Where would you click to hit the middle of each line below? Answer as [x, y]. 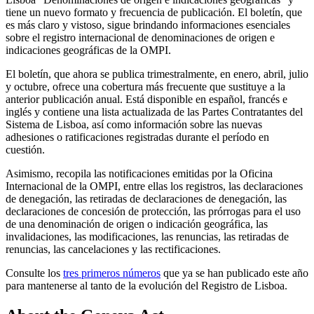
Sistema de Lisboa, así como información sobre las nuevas [134, 124]
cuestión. [25, 149]
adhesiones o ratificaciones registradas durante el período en [137, 137]
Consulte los [34, 273]
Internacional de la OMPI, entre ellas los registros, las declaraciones [154, 186]
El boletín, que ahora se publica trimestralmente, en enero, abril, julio [157, 74]
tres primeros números [112, 273]
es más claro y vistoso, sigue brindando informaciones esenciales [148, 25]
